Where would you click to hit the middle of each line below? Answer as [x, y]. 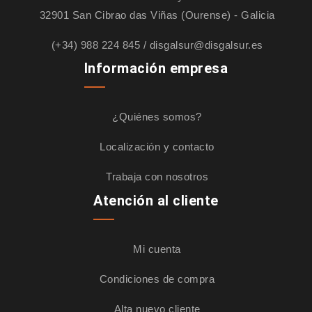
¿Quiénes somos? [157, 117]
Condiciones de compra [157, 279]
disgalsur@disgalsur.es [206, 45]
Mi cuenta [157, 249]
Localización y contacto [157, 147]
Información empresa [156, 69]
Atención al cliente [156, 201]
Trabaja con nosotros [157, 177]
